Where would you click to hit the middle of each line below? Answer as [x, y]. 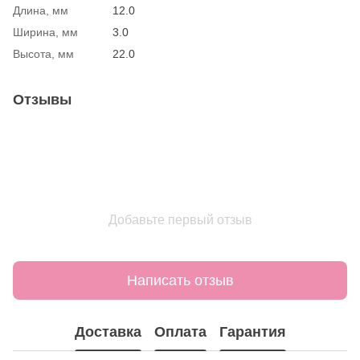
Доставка [108, 331]
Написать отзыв [180, 280]
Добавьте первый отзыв [180, 220]
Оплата [180, 331]
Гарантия [252, 331]
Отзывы [42, 100]
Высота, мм [43, 54]
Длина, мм [41, 11]
